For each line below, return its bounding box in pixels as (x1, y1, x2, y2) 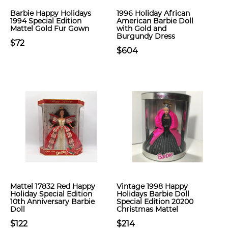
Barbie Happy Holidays (10, 9, 91, 18)
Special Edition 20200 (117, 197, 193, 206)
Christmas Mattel (117, 205, 178, 214)
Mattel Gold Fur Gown (10, 24, 89, 33)
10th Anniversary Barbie (10, 197, 95, 206)
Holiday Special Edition (10, 189, 92, 198)
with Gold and (117, 24, 166, 33)
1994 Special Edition (10, 16, 81, 25)
